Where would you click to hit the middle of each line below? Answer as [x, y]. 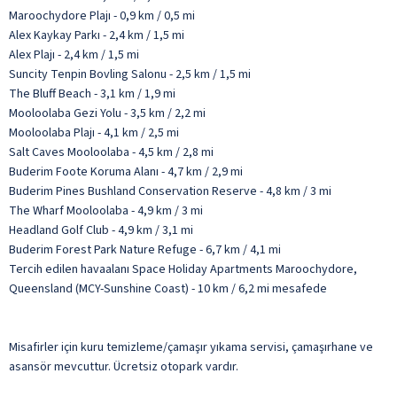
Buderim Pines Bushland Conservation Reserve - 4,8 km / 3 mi [170, 191]
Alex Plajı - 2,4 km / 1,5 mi [74, 54]
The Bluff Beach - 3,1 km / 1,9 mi [92, 93]
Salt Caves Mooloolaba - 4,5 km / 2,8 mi [111, 152]
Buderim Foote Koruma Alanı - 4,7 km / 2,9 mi [126, 171]
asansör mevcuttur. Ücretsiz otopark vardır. [124, 366]
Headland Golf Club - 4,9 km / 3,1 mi [101, 230]
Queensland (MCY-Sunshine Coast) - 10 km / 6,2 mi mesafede [168, 288]
